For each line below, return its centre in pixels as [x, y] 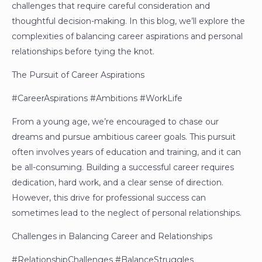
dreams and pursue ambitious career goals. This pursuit [124, 137]
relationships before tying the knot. [83, 52]
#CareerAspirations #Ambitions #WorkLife [97, 99]
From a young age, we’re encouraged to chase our [115, 122]
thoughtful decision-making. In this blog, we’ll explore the [128, 21]
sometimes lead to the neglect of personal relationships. [127, 213]
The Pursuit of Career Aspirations [78, 75]
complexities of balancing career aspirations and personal [127, 37]
